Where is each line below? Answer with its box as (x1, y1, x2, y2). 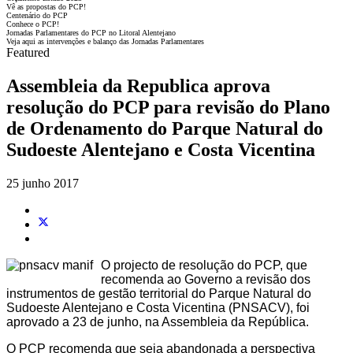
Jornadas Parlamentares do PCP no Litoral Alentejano (6, 28, 176, 37)
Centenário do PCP (6, 11, 68, 20)
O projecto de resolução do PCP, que (101, 258, 307, 272)
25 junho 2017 (6, 176, 79, 190)
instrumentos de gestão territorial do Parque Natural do (6, 286, 311, 300)
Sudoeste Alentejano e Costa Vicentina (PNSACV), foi (6, 300, 310, 314)
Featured (6, 46, 50, 59)
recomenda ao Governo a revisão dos (101, 272, 310, 286)
